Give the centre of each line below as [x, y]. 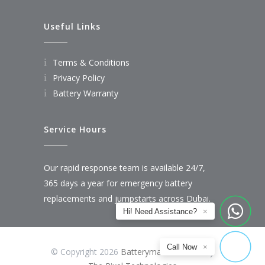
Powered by [190, 252]
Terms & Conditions [91, 63]
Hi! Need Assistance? [160, 211]
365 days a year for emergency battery [118, 183]
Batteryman [143, 252]
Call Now [182, 247]
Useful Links [72, 27]
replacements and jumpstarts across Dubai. [127, 199]
